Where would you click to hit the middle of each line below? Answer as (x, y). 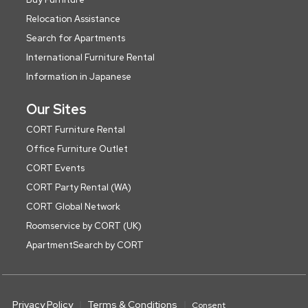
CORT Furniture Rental (76, 129)
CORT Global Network (73, 206)
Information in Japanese (79, 76)
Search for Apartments (76, 38)
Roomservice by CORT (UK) (84, 225)
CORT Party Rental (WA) (79, 187)
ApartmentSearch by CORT (85, 245)
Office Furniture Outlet (77, 148)
